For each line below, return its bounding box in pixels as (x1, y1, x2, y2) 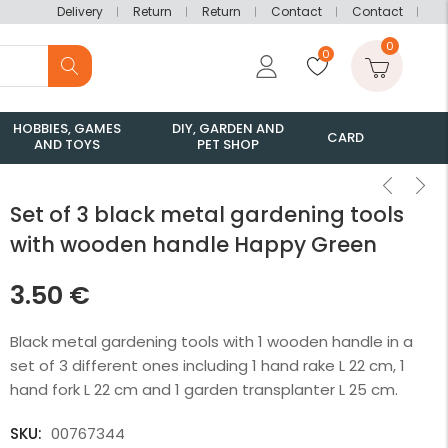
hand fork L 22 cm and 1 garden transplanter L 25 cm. (10, 379, 398, 400)
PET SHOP (196, 135, 259, 154)
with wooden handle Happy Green (10, 230, 377, 259)
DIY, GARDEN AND (171, 119, 284, 138)
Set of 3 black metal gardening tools (10, 200, 404, 229)
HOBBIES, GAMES (12, 119, 121, 138)
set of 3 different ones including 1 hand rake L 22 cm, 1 (10, 355, 405, 376)
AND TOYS (33, 135, 100, 154)
